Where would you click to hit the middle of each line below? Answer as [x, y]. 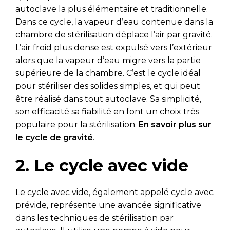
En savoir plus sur [175, 125]
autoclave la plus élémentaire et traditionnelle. [112, 9]
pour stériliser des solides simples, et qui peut [108, 86]
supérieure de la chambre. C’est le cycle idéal [108, 73]
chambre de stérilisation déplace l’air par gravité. [114, 35]
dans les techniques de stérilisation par [94, 218]
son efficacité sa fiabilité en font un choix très [107, 112]
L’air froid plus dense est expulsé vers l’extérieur [114, 48]
